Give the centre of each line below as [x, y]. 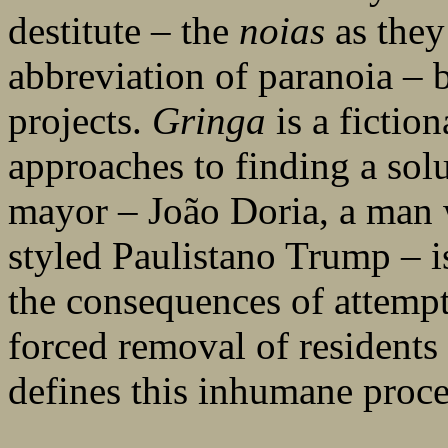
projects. [80, 121]
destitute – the [123, 31]
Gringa [214, 121]
